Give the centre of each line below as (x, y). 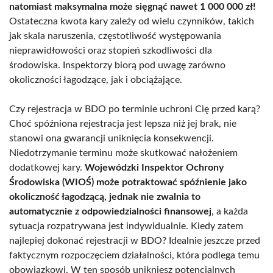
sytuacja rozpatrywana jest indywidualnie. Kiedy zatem (126, 226)
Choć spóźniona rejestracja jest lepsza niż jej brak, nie (123, 123)
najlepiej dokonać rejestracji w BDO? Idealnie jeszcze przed (135, 240)
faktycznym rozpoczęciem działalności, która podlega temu (134, 255)
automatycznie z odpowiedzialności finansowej (110, 211)
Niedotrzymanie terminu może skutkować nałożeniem (123, 153)
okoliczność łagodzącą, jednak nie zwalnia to (105, 197)
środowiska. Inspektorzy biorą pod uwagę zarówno (117, 65)
